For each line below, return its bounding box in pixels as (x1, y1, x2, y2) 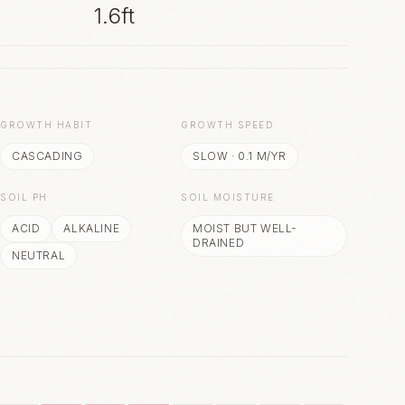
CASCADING (12, 149, 83, 163)
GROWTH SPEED (181, 119, 274, 130)
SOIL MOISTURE (181, 192, 275, 202)
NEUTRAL (12, 249, 66, 262)
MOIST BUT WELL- (193, 221, 297, 235)
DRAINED (193, 236, 245, 250)
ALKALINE (63, 221, 120, 235)
